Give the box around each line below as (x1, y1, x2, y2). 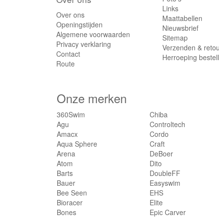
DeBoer (150, 149, 174, 159)
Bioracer (57, 197, 83, 208)
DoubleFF (150, 168, 181, 178)
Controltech (150, 119, 186, 130)
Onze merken (57, 89, 127, 107)
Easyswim (150, 178, 181, 188)
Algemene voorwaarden (56, 29, 130, 40)
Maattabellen (162, 13, 203, 23)
